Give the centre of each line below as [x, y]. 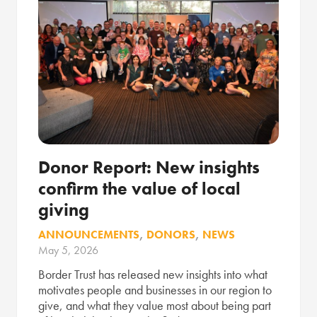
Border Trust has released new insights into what [153, 275]
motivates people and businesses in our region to [155, 290]
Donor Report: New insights [149, 167]
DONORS [171, 234]
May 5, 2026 [68, 250]
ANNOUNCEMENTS [89, 234]
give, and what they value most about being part [155, 306]
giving [64, 209]
